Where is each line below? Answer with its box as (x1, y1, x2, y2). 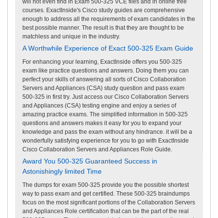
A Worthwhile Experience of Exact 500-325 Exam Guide (22, 44, 193, 52)
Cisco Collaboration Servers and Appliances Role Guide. (22, 145, 172, 153)
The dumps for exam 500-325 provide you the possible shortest (22, 181, 189, 188)
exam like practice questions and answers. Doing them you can (22, 67, 189, 74)
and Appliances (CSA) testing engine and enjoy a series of (22, 102, 176, 109)
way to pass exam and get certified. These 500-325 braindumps (22, 190, 190, 197)
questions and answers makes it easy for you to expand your (22, 119, 182, 127)
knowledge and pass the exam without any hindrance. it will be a (22, 128, 192, 135)
